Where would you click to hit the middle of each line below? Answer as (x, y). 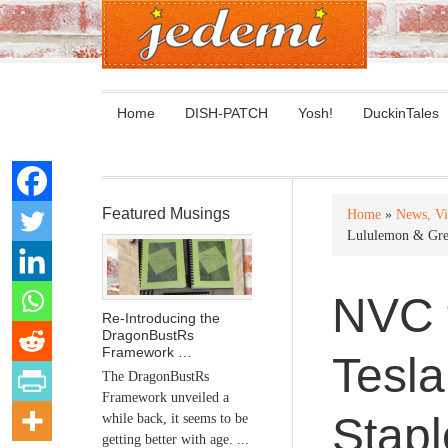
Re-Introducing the (161, 317)
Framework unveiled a (165, 397)
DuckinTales (401, 113)
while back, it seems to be (175, 418)
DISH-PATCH (226, 113)
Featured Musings (166, 213)
